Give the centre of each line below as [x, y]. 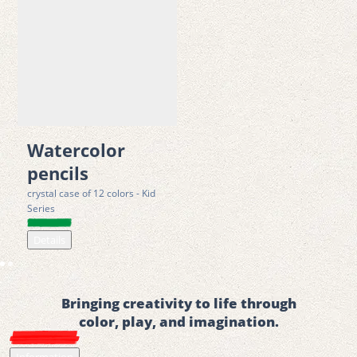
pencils [58, 173]
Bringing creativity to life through [178, 303]
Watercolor [76, 150]
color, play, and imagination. [178, 321]
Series [41, 208]
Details [49, 239]
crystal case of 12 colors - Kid [91, 193]
